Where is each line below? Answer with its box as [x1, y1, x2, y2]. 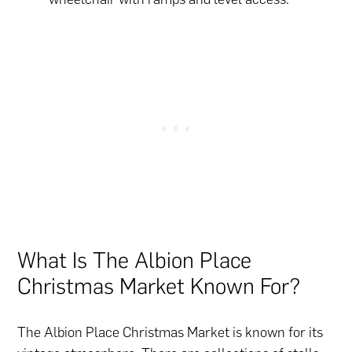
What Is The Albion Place [17, 247, 252, 274]
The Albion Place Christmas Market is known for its [17, 323, 324, 341]
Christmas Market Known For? [17, 273, 302, 300]
